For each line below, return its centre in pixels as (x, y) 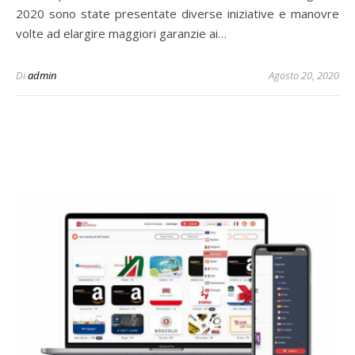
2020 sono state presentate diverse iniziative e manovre (177, 13)
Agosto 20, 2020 (304, 75)
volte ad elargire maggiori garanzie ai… (121, 33)
